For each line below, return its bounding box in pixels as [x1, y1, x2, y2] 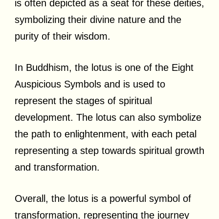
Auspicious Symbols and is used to [15, 78, 165, 89]
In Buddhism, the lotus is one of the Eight [15, 62, 194, 73]
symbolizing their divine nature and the [15, 14, 181, 25]
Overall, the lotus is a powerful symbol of [15, 193, 191, 204]
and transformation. [15, 161, 100, 173]
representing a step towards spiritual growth [15, 145, 204, 156]
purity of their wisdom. [15, 30, 110, 42]
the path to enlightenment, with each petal [15, 128, 197, 139]
